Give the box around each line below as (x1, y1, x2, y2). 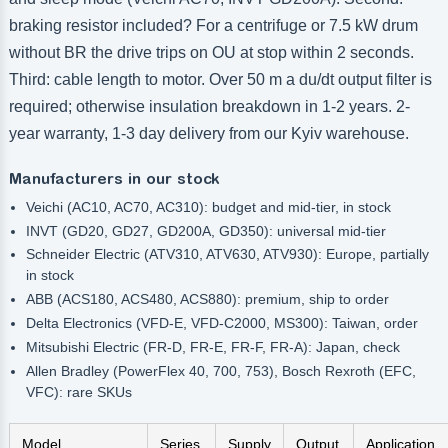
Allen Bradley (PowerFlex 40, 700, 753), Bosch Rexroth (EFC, (25, 362, 416, 379)
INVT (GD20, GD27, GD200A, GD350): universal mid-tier (25, 222, 386, 239)
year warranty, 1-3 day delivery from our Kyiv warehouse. (8, 124, 409, 142)
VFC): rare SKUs (25, 383, 132, 400)
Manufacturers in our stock (8, 169, 220, 188)
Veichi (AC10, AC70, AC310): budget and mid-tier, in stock (25, 198, 391, 215)
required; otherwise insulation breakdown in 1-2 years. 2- (8, 97, 410, 115)
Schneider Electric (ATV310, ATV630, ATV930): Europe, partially (25, 246, 429, 263)
